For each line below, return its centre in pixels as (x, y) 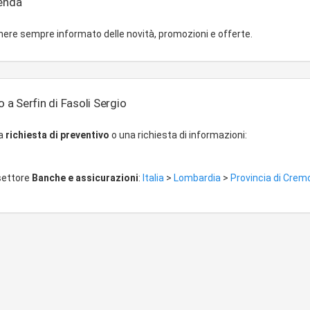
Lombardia (198, 178)
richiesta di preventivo (57, 135)
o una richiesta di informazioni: (178, 135)
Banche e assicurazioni (85, 178)
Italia (154, 178)
